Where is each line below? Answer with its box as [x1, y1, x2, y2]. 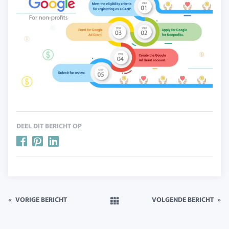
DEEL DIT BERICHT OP [16, 120, 82, 132]
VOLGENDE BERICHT [151, 193, 214, 205]
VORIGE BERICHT [15, 193, 67, 205]
